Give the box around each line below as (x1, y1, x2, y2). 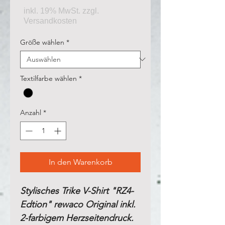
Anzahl (20, 107, 41, 117)
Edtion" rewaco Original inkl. (20, 198, 136, 210)
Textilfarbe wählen (20, 73, 77, 83)
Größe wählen (20, 37, 64, 47)
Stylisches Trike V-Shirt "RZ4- (20, 185, 134, 196)
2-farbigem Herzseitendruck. (20, 212, 134, 223)
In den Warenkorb (48, 157, 113, 167)
